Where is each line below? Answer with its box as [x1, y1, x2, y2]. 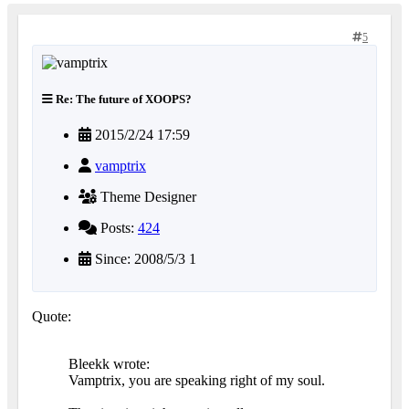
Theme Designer [97, 188, 196, 204]
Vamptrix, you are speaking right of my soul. [68, 372, 325, 388]
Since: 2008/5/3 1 [91, 250, 196, 267]
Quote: [32, 308, 71, 324]
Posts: [97, 219, 138, 236]
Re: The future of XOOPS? [53, 91, 192, 106]
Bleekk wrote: [68, 355, 150, 372]
